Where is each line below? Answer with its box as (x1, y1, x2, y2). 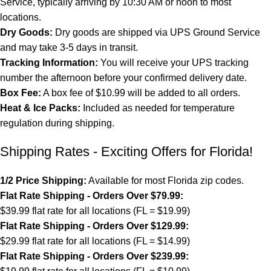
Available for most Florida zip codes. (87, 175, 244, 186)
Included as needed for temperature (80, 102, 235, 113)
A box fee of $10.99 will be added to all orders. (41, 87, 240, 98)
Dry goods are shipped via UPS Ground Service (53, 27, 260, 38)
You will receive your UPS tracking (98, 57, 249, 68)
